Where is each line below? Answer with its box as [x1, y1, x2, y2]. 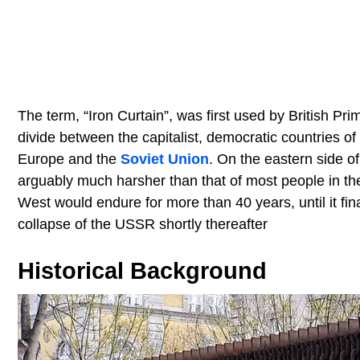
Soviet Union [121, 151, 209, 167]
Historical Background [18, 258, 267, 284]
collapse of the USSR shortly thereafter [18, 216, 268, 232]
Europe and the [18, 151, 121, 167]
